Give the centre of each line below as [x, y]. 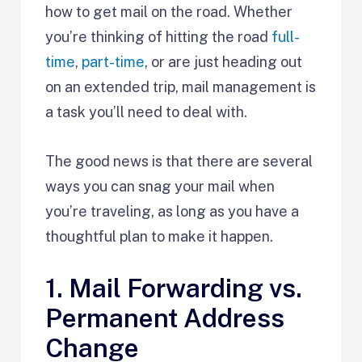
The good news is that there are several [179, 161]
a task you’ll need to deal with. [147, 112]
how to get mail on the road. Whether [169, 12]
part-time [114, 62]
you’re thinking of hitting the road [159, 37]
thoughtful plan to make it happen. [161, 236]
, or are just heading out [224, 62]
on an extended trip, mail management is [181, 87]
